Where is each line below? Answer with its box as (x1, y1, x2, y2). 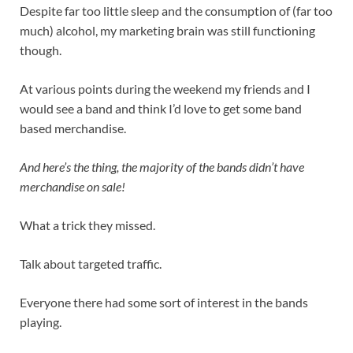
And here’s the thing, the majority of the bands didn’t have (20, 159, 304, 175)
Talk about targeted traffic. (20, 256, 162, 272)
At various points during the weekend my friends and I (20, 81, 310, 97)
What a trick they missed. (20, 217, 155, 233)
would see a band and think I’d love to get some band (20, 101, 302, 117)
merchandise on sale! (20, 179, 125, 195)
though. (20, 43, 61, 58)
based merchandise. (20, 121, 126, 136)
